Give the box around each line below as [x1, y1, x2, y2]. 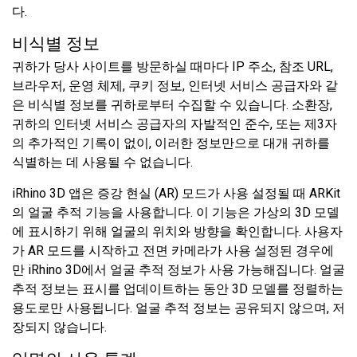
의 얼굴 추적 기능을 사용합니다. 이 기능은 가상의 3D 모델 [12, 204, 339, 220]
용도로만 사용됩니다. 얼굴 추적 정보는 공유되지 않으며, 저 [12, 300, 345, 316]
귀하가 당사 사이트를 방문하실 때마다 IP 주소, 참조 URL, [12, 58, 333, 74]
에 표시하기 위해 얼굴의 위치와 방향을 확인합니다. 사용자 [12, 223, 343, 239]
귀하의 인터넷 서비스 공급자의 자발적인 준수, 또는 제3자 [12, 116, 337, 131]
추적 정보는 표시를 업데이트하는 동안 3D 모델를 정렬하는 [12, 280, 343, 296]
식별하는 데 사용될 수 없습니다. [12, 154, 193, 170]
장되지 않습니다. [12, 319, 107, 335]
